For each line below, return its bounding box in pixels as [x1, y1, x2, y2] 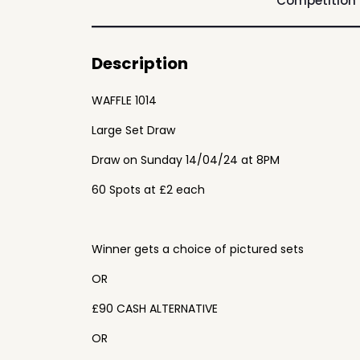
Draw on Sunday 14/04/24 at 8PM [92, 152, 280, 168]
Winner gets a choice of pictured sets [92, 241, 304, 257]
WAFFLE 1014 [92, 92, 157, 108]
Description [92, 52, 188, 75]
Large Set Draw [92, 122, 175, 138]
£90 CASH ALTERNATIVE [92, 301, 218, 317]
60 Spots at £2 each [92, 182, 205, 198]
